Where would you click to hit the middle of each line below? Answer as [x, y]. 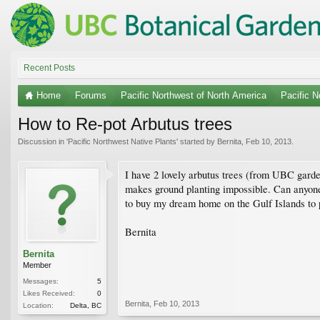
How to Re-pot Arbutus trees [125, 124]
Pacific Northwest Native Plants [122, 141]
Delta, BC [86, 305]
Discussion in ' [43, 141]
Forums [91, 95]
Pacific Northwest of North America [194, 95]
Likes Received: [49, 293]
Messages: [41, 281]
